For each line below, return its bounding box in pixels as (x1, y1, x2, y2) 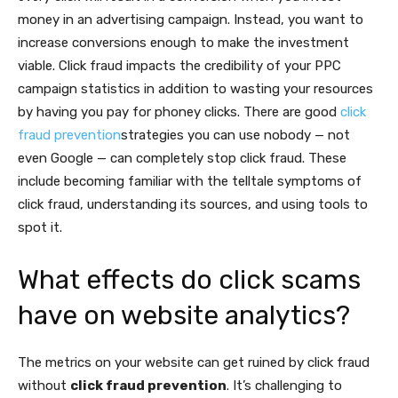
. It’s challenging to (227, 378, 342, 394)
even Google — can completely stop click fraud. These (18, 150, 346, 166)
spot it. (18, 219, 62, 235)
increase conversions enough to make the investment (18, 35, 349, 51)
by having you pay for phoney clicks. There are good (18, 104, 340, 120)
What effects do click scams (18, 264, 361, 296)
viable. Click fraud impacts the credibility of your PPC (18, 58, 341, 74)
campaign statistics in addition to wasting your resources (18, 81, 373, 97)
